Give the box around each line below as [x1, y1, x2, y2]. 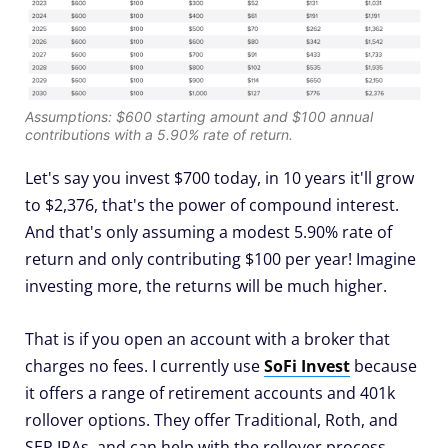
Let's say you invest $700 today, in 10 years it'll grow [25, 166, 414, 189]
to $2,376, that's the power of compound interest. [25, 193, 399, 216]
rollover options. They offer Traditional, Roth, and [25, 408, 398, 431]
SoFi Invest [264, 354, 350, 377]
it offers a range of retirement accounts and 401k [25, 381, 395, 404]
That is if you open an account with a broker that [25, 327, 390, 350]
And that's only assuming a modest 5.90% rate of [25, 220, 392, 243]
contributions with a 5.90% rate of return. [25, 125, 293, 143]
